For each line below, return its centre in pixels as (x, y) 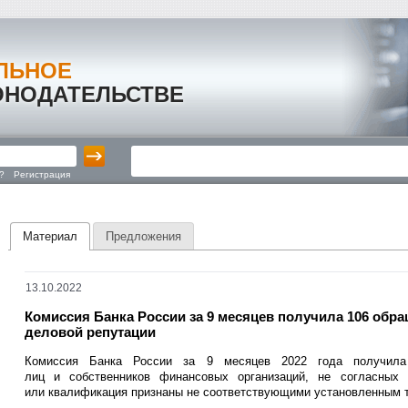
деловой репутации (90, 332)
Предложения (143, 236)
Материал (51, 236)
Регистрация (42, 174)
